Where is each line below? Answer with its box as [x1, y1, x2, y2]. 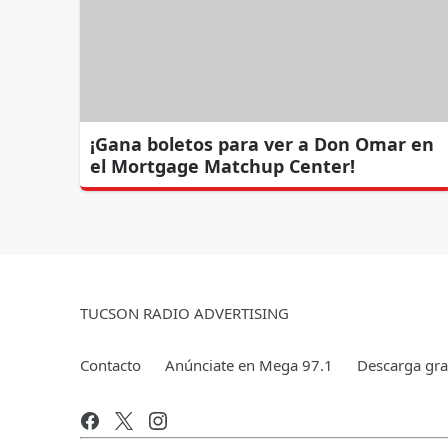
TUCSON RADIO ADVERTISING [80, 302, 289, 323]
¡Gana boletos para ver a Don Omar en [90, 131, 434, 156]
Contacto [80, 354, 141, 375]
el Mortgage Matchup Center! [90, 153, 355, 178]
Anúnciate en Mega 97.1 [165, 354, 333, 375]
